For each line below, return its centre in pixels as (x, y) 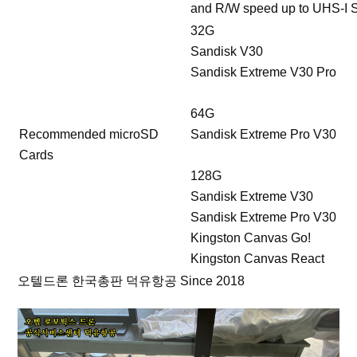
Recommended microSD (89, 134)
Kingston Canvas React (258, 258)
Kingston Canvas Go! (251, 237)
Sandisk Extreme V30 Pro (264, 72)
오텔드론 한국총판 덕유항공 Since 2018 (131, 280)
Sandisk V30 (227, 51)
